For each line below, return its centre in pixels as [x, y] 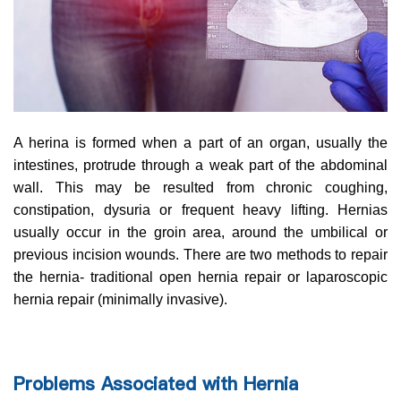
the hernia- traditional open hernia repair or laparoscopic [200, 277]
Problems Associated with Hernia [156, 384]
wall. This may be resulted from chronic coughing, [200, 188]
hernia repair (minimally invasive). [120, 300]
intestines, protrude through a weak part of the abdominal [200, 166]
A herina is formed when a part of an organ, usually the [200, 143]
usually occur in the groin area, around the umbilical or [200, 233]
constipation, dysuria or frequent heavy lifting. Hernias [200, 210]
